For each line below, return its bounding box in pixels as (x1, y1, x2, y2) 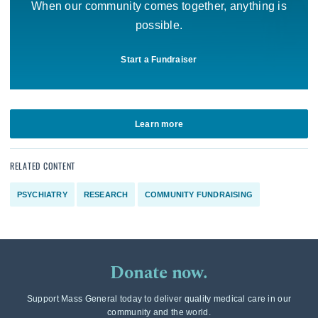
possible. (135, 19, 183, 32)
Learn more (134, 119, 184, 129)
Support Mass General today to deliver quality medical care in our (26, 294, 292, 304)
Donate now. (110, 260, 208, 286)
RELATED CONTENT (10, 159, 76, 173)
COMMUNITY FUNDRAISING (144, 190, 253, 199)
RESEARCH (83, 190, 128, 199)
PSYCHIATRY (16, 190, 67, 199)
